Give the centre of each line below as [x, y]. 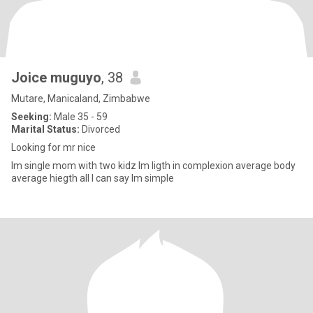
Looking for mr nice [53, 147]
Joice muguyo [56, 78]
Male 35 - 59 [80, 117]
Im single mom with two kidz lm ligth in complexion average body [153, 166]
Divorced [100, 129]
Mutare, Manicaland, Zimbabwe [81, 99]
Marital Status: [45, 129]
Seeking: [31, 117]
